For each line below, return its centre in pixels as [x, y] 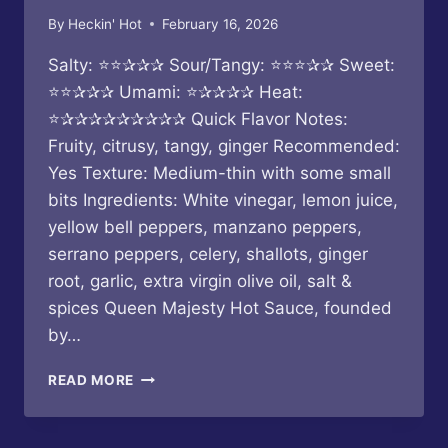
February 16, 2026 [220, 23]
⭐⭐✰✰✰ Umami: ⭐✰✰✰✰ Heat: [175, 91]
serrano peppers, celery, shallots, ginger [208, 253]
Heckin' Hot [105, 23]
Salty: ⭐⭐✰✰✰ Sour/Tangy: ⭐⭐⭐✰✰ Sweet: [221, 64]
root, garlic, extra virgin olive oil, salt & [200, 280]
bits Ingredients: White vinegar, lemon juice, [223, 199]
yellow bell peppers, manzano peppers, [205, 226]
